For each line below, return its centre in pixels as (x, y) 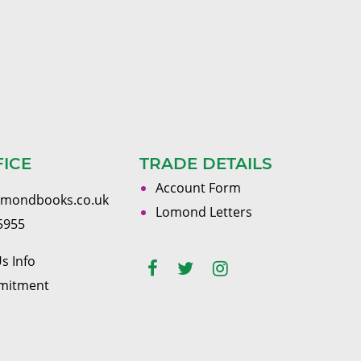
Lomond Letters (204, 212)
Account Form (199, 188)
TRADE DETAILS (206, 164)
